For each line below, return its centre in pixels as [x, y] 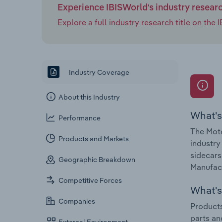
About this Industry [89, 97]
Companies [77, 201]
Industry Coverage [98, 72]
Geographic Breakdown [97, 160]
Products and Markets [94, 139]
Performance [80, 118]
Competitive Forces [90, 181]
